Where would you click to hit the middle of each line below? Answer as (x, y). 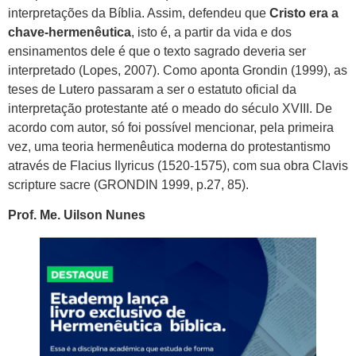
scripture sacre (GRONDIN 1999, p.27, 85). (128, 184)
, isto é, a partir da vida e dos (211, 32)
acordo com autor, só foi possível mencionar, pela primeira (171, 127)
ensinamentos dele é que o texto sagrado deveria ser (157, 51)
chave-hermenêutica (70, 32)
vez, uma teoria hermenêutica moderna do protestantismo (169, 146)
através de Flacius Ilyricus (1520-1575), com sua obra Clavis (178, 165)
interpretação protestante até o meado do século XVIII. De (170, 108)
